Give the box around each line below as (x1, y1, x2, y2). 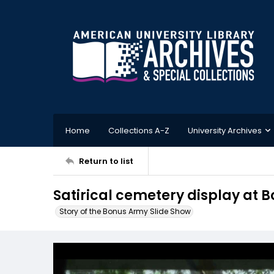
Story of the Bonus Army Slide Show (59, 206, 191, 217)
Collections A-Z (108, 124, 169, 136)
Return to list (79, 155, 133, 167)
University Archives (188, 124, 262, 136)
